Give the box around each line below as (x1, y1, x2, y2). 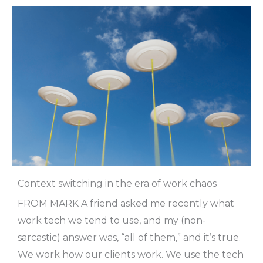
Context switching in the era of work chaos (18, 177, 217, 189)
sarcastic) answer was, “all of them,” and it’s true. (18, 231, 241, 243)
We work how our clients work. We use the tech (18, 248, 244, 260)
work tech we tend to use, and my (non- (18, 214, 206, 226)
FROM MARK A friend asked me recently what (18, 197, 234, 209)
